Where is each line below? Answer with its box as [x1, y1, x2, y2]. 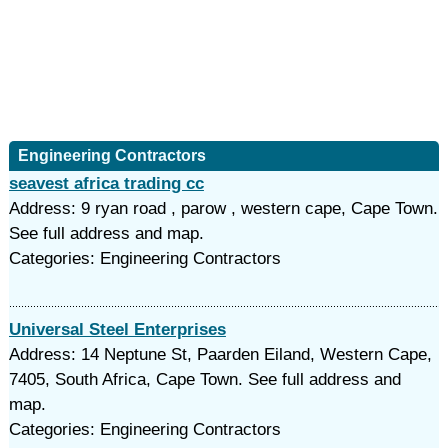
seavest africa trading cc [8, 174, 204, 193]
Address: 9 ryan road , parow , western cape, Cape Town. [8, 199, 438, 218]
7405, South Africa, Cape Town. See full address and [8, 370, 401, 389]
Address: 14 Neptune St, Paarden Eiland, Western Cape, [8, 345, 432, 364]
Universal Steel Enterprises [8, 320, 226, 339]
